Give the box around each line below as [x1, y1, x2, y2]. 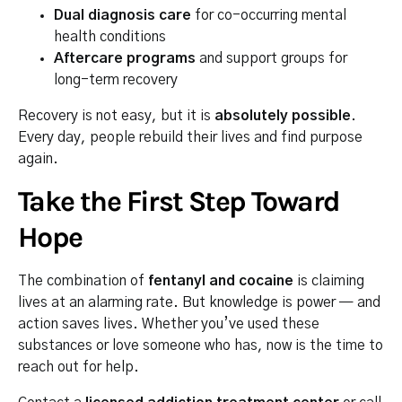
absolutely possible [214, 108, 351, 123]
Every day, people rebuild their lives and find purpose [18, 129, 363, 144]
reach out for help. [18, 359, 139, 374]
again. [18, 151, 58, 166]
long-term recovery [54, 72, 178, 87]
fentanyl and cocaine [148, 273, 293, 288]
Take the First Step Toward [18, 184, 340, 218]
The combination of [18, 273, 148, 288]
